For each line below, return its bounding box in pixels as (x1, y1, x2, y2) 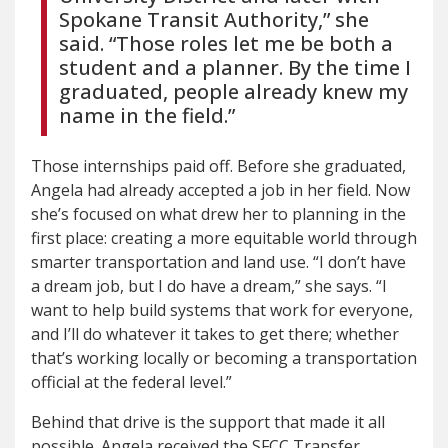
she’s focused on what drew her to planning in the (31, 202, 406, 225)
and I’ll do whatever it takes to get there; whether (31, 322, 399, 345)
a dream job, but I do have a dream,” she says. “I (31, 274, 387, 297)
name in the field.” (59, 101, 235, 129)
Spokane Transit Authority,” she (59, 5, 369, 33)
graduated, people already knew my (59, 77, 408, 105)
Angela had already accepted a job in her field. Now (31, 178, 410, 201)
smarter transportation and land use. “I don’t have (31, 250, 406, 273)
